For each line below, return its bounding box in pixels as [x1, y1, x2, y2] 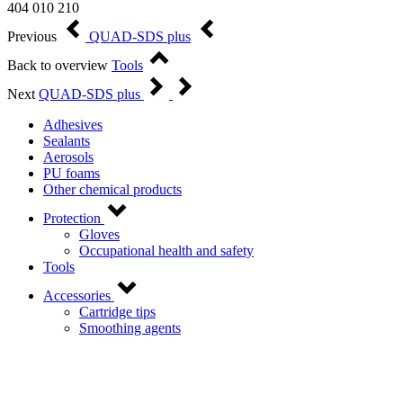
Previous [7, 29, 57, 45]
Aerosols [43, 149, 94, 166]
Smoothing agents [79, 320, 181, 336]
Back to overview [7, 58, 108, 74]
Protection [43, 210, 101, 227]
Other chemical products [43, 182, 182, 198]
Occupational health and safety [79, 243, 254, 259]
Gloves [79, 227, 120, 243]
